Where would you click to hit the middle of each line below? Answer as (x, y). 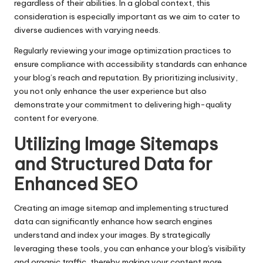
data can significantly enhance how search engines (113, 222)
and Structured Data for (113, 164)
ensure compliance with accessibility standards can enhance (131, 64)
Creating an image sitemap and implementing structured (121, 208)
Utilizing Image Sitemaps (116, 144)
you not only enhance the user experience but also (110, 91)
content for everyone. (56, 118)
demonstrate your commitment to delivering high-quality (123, 105)
